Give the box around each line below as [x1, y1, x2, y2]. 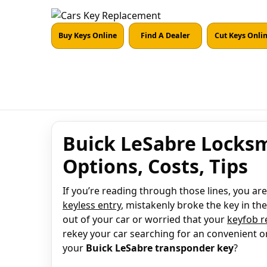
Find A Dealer [140, 30, 190, 41]
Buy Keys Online [58, 30, 117, 41]
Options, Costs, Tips [63, 153, 248, 179]
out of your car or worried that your [63, 213, 227, 226]
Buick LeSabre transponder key [86, 241, 234, 254]
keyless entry [63, 198, 121, 212]
